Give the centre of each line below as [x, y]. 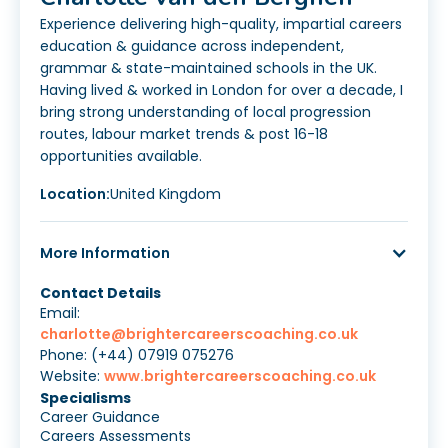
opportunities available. [121, 156]
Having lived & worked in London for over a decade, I [221, 90]
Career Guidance [100, 417]
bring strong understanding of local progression [205, 112]
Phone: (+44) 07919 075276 [137, 355]
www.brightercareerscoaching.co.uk [240, 376]
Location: [75, 194]
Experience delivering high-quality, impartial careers [221, 24]
